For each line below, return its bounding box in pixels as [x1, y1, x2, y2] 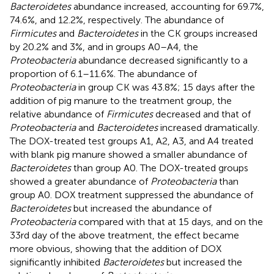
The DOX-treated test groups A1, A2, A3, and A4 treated [10, 135, 253, 147]
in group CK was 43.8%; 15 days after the [76, 81, 255, 94]
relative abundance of [10, 108, 106, 120]
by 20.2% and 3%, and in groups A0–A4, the [10, 41, 198, 53]
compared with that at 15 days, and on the [76, 216, 263, 228]
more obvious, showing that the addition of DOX [10, 243, 221, 255]
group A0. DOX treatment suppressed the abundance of [10, 189, 253, 201]
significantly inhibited [10, 256, 103, 268]
